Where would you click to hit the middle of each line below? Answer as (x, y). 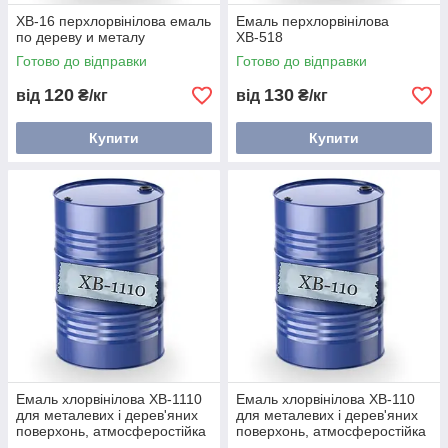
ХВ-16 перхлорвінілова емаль (113, 21)
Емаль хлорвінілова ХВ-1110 (109, 399)
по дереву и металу (80, 37)
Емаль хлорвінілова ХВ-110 (325, 399)
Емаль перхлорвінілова (312, 21)
